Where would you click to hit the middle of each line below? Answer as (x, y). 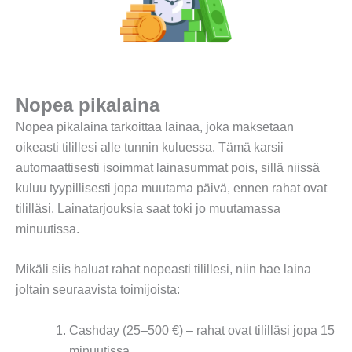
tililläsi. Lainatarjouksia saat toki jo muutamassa (148, 208)
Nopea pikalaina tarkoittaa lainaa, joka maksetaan (155, 126)
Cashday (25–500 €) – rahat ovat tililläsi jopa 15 (202, 330)
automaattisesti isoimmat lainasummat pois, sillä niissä (168, 167)
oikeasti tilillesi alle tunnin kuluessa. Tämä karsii (150, 147)
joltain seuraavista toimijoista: (98, 290)
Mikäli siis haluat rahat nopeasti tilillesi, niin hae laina (163, 269)
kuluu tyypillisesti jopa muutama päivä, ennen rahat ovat (171, 188)
